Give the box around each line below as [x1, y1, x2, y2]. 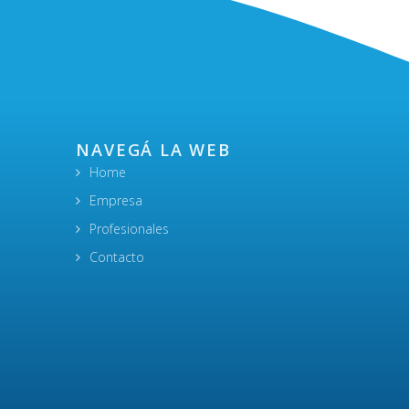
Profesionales [89, 220, 170, 237]
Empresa [89, 192, 143, 209]
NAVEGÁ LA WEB [76, 139, 231, 161]
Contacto [89, 248, 145, 266]
